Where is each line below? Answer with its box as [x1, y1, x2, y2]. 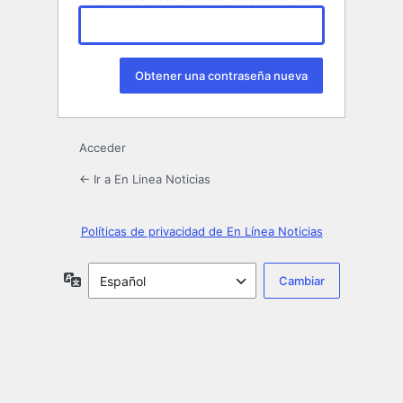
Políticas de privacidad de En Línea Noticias [80, 224, 323, 239]
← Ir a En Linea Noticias [79, 172, 210, 187]
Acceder [79, 140, 126, 156]
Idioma [80, 271, 121, 287]
